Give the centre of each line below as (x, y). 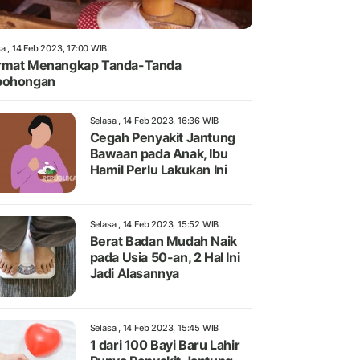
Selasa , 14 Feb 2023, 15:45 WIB (154, 328)
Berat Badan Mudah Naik (163, 241)
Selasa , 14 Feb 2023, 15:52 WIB (154, 225)
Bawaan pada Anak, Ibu (159, 154)
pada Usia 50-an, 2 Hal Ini (165, 258)
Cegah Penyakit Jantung (162, 138)
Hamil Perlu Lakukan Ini (158, 170)
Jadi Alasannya (134, 274)
